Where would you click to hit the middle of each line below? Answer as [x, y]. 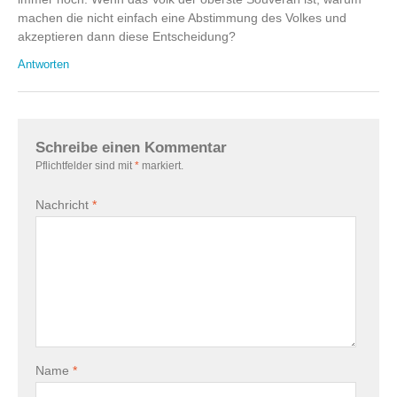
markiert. [161, 166]
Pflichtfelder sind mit [85, 166]
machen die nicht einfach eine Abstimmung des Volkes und [182, 18]
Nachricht [64, 205]
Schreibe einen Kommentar [131, 148]
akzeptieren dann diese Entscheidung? [127, 37]
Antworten [43, 65]
